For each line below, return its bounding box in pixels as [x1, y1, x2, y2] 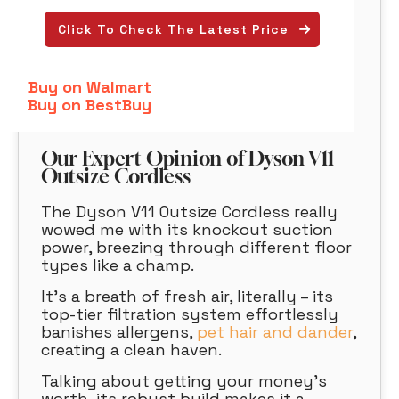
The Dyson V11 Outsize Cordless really [41, 201, 338, 223]
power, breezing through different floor [41, 237, 352, 258]
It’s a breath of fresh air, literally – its [41, 286, 333, 307]
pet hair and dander [197, 322, 353, 343]
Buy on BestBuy [28, 94, 151, 116]
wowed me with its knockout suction [41, 219, 333, 240]
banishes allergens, [41, 322, 197, 343]
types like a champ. [41, 255, 194, 276]
